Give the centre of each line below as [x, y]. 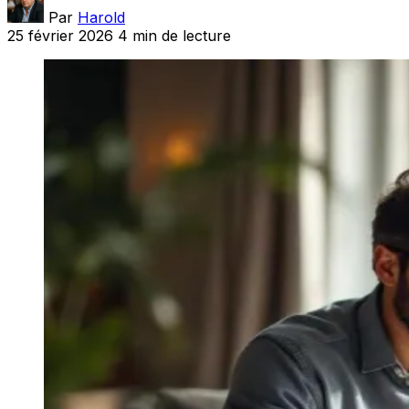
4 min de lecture [174, 35]
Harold [101, 17]
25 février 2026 [60, 35]
